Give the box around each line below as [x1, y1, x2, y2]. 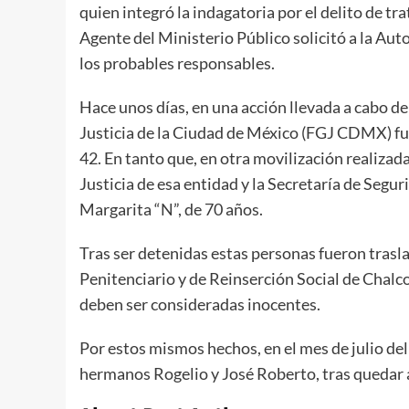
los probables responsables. [79, 52, 286, 73]
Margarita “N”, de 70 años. [79, 198, 263, 219]
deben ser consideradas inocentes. [79, 293, 320, 314]
